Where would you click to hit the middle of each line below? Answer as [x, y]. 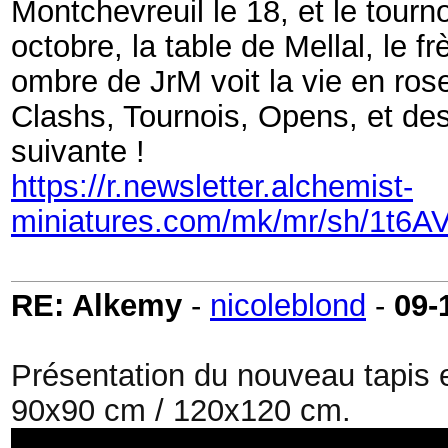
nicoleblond [288, 305]
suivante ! [78, 151]
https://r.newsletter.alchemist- [212, 186]
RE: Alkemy [96, 305]
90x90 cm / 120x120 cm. [181, 410]
